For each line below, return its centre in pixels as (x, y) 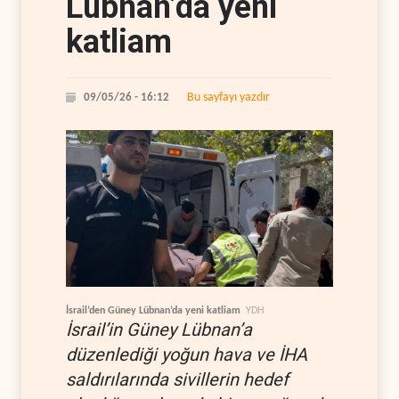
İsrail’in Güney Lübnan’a (159, 329)
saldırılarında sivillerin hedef (177, 379)
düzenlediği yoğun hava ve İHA (187, 354)
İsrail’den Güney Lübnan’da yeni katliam (153, 310)
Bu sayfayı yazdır (228, 98)
